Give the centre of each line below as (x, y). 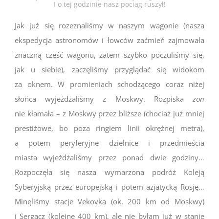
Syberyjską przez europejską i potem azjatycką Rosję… (109, 186)
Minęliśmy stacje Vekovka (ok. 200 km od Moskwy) (109, 201)
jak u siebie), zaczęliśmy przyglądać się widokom (109, 69)
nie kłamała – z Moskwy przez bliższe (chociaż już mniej (109, 113)
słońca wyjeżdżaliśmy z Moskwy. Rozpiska (104, 99)
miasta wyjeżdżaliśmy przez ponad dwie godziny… (109, 157)
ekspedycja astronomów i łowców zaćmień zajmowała (109, 40)
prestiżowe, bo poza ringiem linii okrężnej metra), (109, 128)
